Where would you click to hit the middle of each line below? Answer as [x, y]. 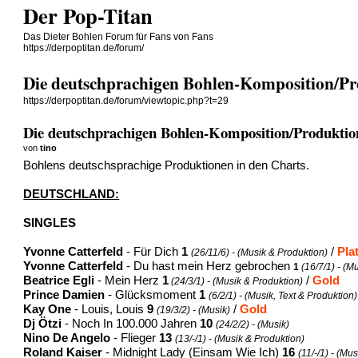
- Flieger [135, 338]
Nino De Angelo [67, 338]
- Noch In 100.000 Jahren [131, 323]
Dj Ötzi [43, 323]
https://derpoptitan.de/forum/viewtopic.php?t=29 [126, 101]
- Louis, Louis [109, 309]
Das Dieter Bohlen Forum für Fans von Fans [119, 37]
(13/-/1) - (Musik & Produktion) [240, 338]
